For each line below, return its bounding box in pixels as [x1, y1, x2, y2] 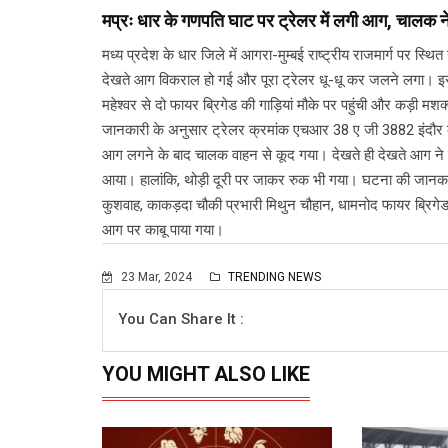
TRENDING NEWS [225, 269, 321, 284]
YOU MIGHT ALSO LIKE [102, 361, 310, 386]
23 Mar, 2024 [118, 269, 195, 284]
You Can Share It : [118, 309, 244, 328]
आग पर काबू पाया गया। [102, 220, 224, 239]
